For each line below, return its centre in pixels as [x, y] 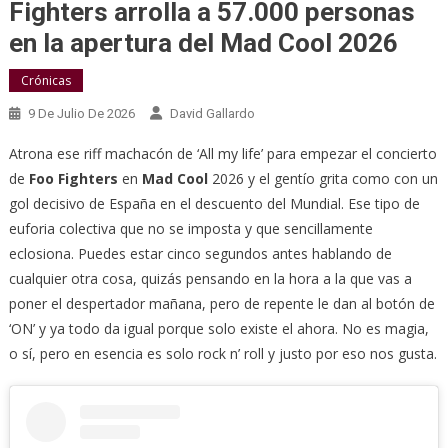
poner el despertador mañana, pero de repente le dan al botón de [221, 303]
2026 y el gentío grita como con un [322, 178]
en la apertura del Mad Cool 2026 [203, 42]
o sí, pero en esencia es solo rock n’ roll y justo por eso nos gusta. [222, 353]
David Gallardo [212, 113]
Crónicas [45, 80]
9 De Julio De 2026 [81, 113]
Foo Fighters [73, 178]
